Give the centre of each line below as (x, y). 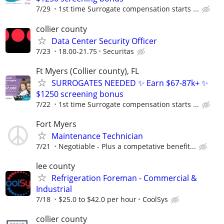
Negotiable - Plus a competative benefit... (127, 146)
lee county (55, 166)
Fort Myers (56, 124)
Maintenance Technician (97, 136)
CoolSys (155, 199)
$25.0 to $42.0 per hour (97, 199)
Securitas (118, 51)
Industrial (54, 189)
